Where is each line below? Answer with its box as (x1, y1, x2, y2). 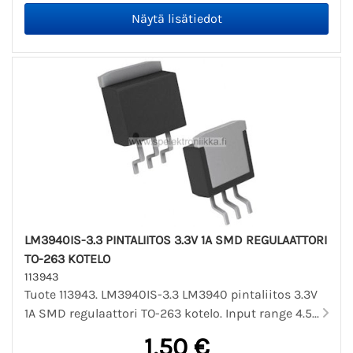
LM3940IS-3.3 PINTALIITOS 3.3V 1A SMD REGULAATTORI (24, 232, 327, 248)
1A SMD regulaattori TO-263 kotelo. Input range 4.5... (24, 306, 322, 321)
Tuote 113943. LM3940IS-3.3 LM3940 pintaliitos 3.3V (24, 287, 318, 303)
